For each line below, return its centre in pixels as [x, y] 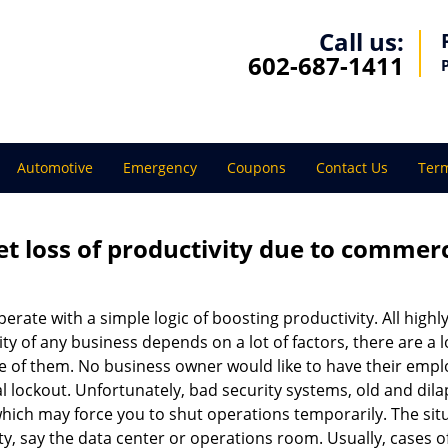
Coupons [256, 167]
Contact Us [352, 167]
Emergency [160, 167]
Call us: [361, 41]
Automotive [55, 167]
